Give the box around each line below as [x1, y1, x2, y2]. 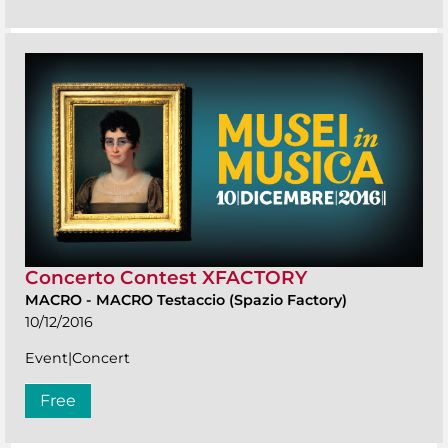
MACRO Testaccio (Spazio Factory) [96, 291, 347, 310]
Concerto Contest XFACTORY [25, 266, 307, 290]
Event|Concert [25, 349, 130, 368]
